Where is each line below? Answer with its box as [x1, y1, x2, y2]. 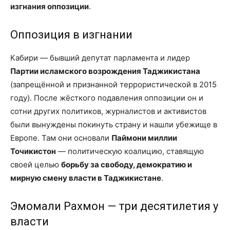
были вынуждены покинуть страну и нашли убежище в [10, 120, 217, 130]
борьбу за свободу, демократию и [61, 160, 192, 170]
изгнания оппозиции [10, 2, 89, 12]
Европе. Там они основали [10, 133, 111, 143]
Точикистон [10, 146, 56, 157]
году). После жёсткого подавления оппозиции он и [10, 93, 203, 103]
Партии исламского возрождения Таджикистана [10, 66, 200, 76]
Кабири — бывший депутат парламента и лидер [10, 53, 190, 63]
